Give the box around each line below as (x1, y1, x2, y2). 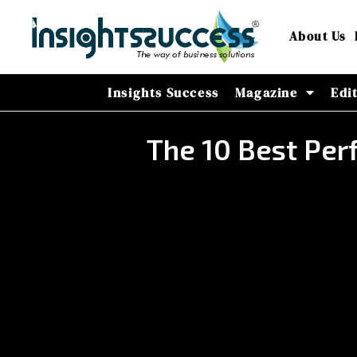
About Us (288, 28, 347, 45)
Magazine (234, 83, 298, 101)
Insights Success (108, 83, 219, 101)
